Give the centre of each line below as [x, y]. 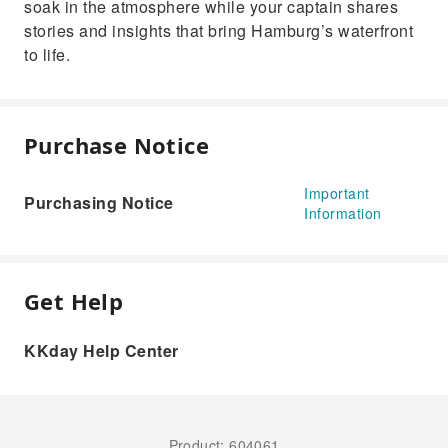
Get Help [74, 301]
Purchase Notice [116, 145]
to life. [47, 54]
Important [337, 193]
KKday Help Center [101, 350]
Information [343, 213]
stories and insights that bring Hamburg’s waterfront [218, 30]
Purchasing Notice [99, 202]
